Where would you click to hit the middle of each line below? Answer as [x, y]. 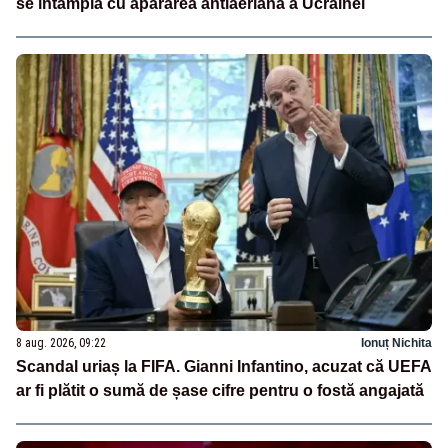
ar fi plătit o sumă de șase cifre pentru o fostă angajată [220, 391]
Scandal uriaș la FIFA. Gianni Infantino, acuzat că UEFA [224, 367]
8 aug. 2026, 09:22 [61, 343]
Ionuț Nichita [396, 343]
